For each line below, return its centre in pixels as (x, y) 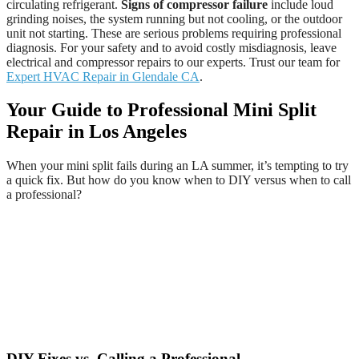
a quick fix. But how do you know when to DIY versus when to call (179, 180)
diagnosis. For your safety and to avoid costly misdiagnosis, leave (171, 47)
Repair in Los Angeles (97, 132)
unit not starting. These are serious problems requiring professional (174, 33)
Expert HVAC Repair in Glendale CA (103, 76)
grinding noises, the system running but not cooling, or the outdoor (174, 18)
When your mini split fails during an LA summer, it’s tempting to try (177, 166)
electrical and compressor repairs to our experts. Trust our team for (173, 62)
